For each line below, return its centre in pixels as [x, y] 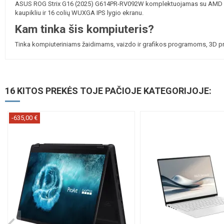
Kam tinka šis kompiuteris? [85, 29]
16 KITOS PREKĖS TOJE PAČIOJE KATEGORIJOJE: [108, 90]
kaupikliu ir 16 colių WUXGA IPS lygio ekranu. [79, 13]
